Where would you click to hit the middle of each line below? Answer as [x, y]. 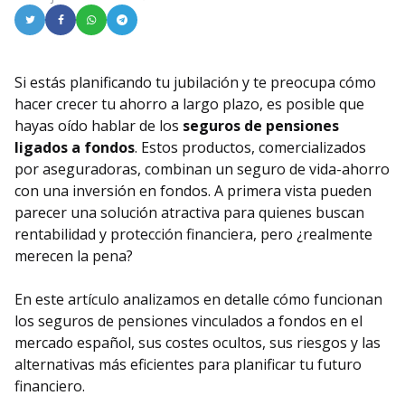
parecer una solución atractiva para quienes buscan [189, 213]
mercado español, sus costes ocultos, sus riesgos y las [198, 343]
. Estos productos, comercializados [250, 148]
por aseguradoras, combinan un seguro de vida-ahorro [202, 170]
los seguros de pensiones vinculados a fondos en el [188, 321]
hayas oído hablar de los [99, 126]
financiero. [50, 386]
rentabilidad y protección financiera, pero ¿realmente [193, 235]
